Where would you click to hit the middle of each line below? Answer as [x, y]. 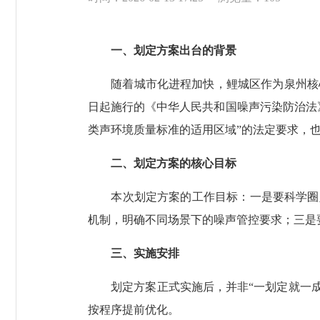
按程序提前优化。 [134, 309]
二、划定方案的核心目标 [162, 163]
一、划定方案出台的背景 [168, 50]
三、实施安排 [139, 253]
